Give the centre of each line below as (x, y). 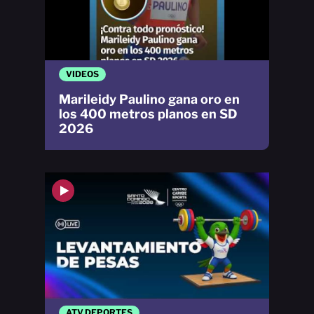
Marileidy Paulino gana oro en (149, 100)
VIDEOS (82, 74)
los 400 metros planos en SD (148, 114)
